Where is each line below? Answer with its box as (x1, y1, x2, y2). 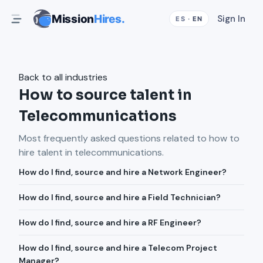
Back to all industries (19, 71, 107, 83)
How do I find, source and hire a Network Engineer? (19, 167, 227, 177)
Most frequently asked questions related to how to (19, 132, 240, 144)
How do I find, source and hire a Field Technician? (19, 192, 221, 203)
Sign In (217, 13, 245, 25)
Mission (52, 12, 95, 26)
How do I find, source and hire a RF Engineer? (19, 217, 201, 228)
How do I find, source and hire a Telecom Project (19, 242, 217, 253)
